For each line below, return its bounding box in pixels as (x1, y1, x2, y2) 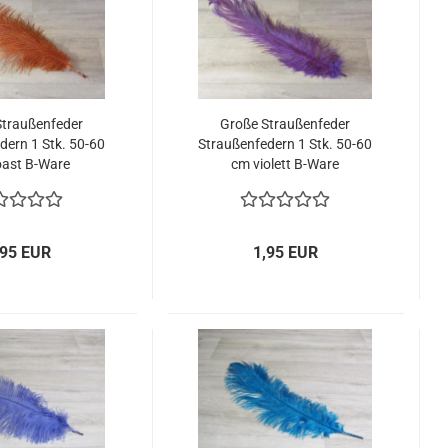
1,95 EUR (253, 243, 319, 262)
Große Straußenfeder (220, 116, 351, 132)
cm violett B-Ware (231, 156, 340, 172)
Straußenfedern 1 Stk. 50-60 (198, 136, 373, 152)
